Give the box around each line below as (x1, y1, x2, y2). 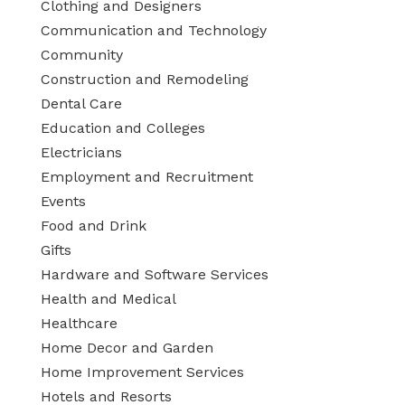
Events (40, 193, 86, 210)
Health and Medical (40, 290, 176, 307)
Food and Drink (40, 217, 146, 234)
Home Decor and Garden (40, 339, 213, 356)
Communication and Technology (40, 22, 267, 39)
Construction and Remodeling (40, 71, 249, 88)
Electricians (40, 144, 122, 161)
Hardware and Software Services (40, 266, 268, 283)
